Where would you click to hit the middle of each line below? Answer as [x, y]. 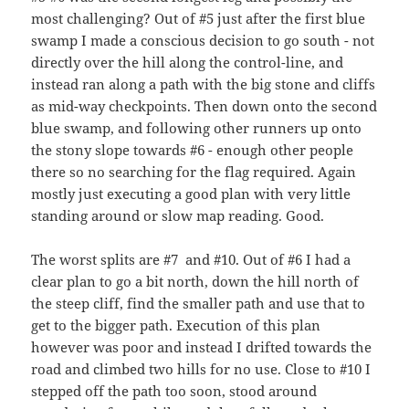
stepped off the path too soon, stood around [174, 391]
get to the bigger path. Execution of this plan [176, 325]
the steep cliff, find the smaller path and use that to [199, 304]
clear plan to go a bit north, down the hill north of [195, 282]
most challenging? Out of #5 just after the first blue [199, 19]
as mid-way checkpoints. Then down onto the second [204, 106]
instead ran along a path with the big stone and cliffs [204, 84]
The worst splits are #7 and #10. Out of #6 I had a [191, 260]
